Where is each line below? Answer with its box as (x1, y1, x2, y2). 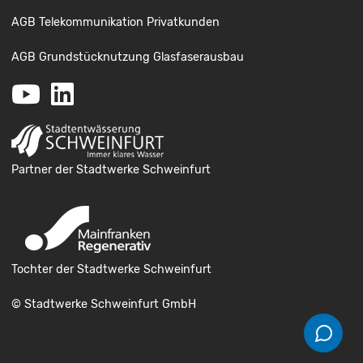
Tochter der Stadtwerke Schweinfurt (11, 262, 211, 276)
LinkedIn (72, 83, 147, 106)
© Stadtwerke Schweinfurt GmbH (11, 297, 196, 311)
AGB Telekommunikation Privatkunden (11, 15, 220, 29)
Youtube (39, 83, 113, 106)
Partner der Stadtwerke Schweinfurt (11, 162, 211, 177)
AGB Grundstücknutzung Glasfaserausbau (11, 49, 244, 64)
